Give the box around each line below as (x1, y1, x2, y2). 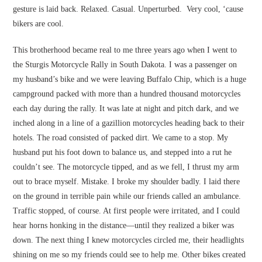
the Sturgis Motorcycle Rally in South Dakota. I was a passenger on (13, 60, 237, 70)
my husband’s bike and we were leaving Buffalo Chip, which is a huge (13, 75, 247, 84)
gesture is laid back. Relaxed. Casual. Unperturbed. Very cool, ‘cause (13, 5, 244, 14)
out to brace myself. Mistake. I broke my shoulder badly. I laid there (13, 177, 240, 187)
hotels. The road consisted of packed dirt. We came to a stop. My (13, 133, 229, 143)
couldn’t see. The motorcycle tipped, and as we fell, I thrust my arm (13, 163, 240, 172)
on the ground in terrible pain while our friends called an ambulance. (13, 192, 242, 201)
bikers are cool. (13, 19, 64, 29)
